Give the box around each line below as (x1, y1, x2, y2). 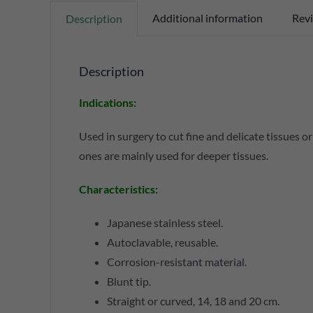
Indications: (78, 95, 136, 109)
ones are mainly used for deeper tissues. (78, 148, 268, 162)
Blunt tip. (106, 274, 151, 288)
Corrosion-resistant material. (106, 254, 247, 268)
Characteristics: (78, 182, 158, 196)
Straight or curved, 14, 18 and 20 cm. (106, 293, 279, 307)
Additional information (152, 11, 263, 24)
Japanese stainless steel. (106, 215, 223, 229)
